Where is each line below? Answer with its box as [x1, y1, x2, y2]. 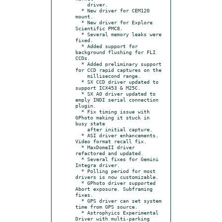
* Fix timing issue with [75, 108, 81, 114]
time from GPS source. [75, 203, 138, 210]
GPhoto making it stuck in [75, 114, 150, 120]
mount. [75, 13, 93, 19]
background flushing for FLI [75, 49, 156, 55]
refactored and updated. [75, 150, 144, 156]
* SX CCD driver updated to [75, 78, 81, 85]
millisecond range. [75, 72, 87, 79]
